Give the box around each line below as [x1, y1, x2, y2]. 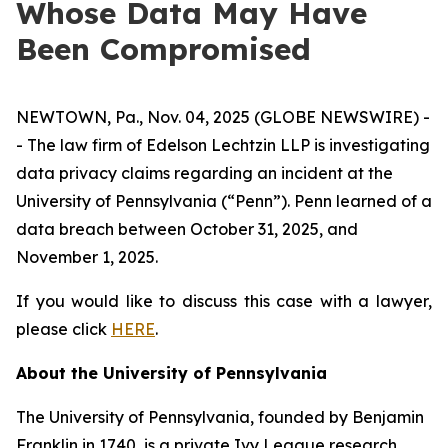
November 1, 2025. [16, 247, 158, 267]
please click [16, 319, 111, 339]
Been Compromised [16, 30, 311, 68]
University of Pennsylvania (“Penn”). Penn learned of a [16, 191, 432, 211]
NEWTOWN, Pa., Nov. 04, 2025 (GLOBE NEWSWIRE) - [16, 107, 430, 127]
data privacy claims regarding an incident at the [16, 163, 393, 183]
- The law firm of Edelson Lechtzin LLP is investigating [16, 135, 430, 155]
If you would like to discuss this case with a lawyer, [16, 291, 432, 311]
